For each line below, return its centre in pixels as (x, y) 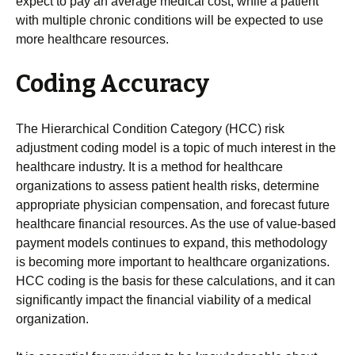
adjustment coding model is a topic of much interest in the (176, 148)
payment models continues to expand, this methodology (172, 243)
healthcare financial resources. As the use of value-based (176, 224)
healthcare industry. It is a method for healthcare (149, 167)
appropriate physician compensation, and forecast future (173, 205)
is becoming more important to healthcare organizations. (173, 262)
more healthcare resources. (92, 39)
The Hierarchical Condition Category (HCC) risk (150, 129)
